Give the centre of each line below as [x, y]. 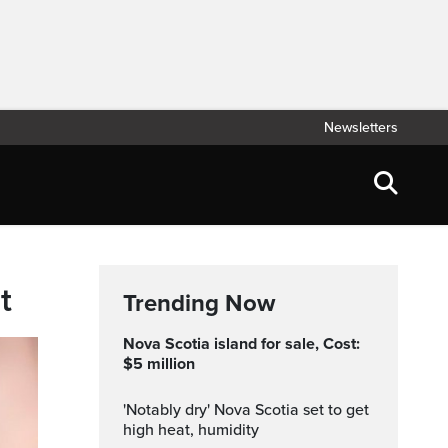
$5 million [159, 364]
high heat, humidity [191, 430]
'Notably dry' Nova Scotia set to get [130, 410]
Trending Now [199, 303]
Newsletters [361, 127]
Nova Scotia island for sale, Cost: [129, 344]
